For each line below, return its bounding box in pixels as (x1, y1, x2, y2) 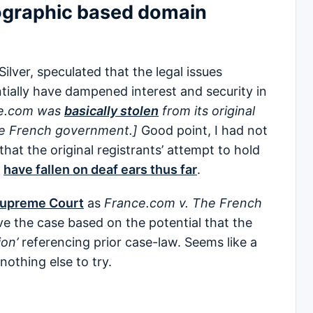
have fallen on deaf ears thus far (3, 162, 197, 177)
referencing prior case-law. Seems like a (22, 235, 257, 250)
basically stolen (64, 103, 159, 119)
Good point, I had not (141, 123, 268, 138)
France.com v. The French (104, 196, 262, 211)
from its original (159, 103, 255, 119)
